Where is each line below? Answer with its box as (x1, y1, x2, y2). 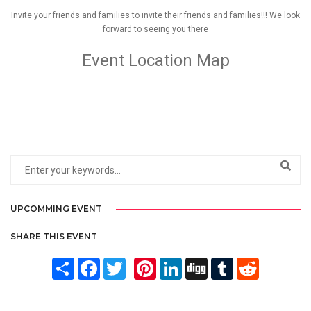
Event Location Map (81, 50, 230, 70)
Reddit (258, 257, 287, 269)
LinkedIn (181, 257, 218, 269)
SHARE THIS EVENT (10, 230, 97, 242)
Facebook (99, 257, 142, 269)
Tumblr (233, 257, 264, 269)
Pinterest (155, 257, 196, 269)
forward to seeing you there (103, 24, 208, 34)
